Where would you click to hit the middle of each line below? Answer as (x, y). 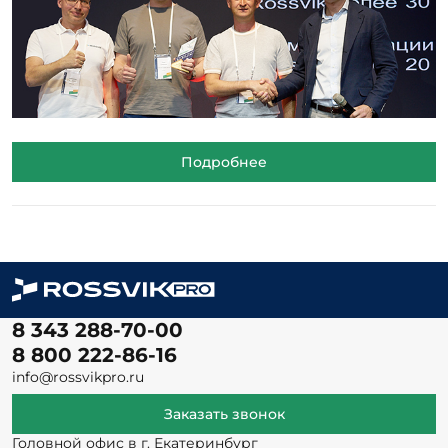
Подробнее (224, 162)
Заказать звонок (224, 414)
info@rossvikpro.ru (78, 377)
